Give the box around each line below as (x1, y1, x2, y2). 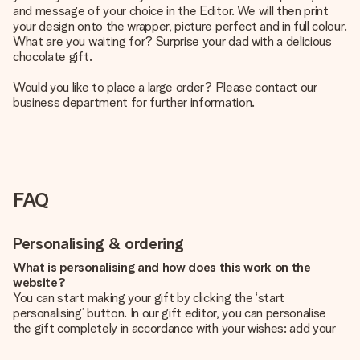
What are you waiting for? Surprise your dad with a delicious (13, 34, 332, 49)
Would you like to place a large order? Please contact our (13, 80, 317, 95)
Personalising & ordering (13, 234, 184, 253)
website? (13, 275, 66, 290)
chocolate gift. (13, 49, 92, 64)
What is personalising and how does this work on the (13, 260, 311, 275)
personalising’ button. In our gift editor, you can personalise (13, 305, 327, 321)
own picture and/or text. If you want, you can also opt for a (13, 336, 328, 351)
